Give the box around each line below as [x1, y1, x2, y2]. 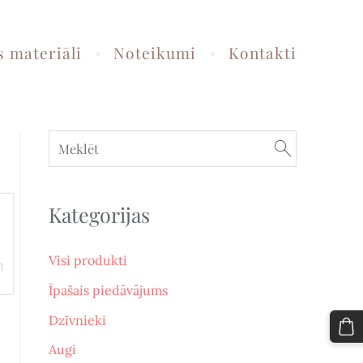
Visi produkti [48, 252, 127, 269]
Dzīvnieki [48, 311, 106, 328]
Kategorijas [48, 201, 150, 228]
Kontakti [228, 42, 297, 63]
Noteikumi [113, 42, 197, 63]
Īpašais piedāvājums [48, 281, 168, 298]
